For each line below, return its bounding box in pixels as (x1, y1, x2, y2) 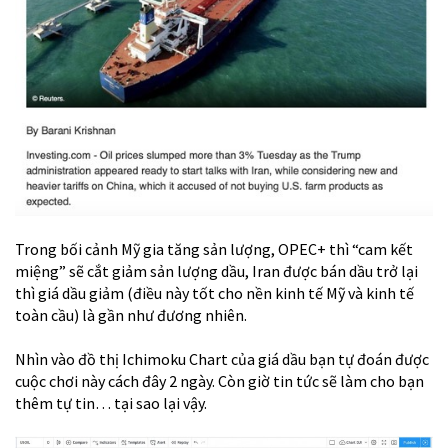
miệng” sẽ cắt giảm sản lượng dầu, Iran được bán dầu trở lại (15, 260, 418, 281)
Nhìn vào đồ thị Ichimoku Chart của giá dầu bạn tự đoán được (15, 348, 429, 369)
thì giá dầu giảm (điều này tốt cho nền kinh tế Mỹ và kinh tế (15, 282, 414, 303)
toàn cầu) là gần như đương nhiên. (15, 304, 247, 325)
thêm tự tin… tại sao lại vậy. (15, 392, 207, 413)
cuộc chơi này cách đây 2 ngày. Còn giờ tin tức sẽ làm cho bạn (15, 370, 424, 391)
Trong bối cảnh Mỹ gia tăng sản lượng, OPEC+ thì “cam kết (15, 238, 413, 259)
